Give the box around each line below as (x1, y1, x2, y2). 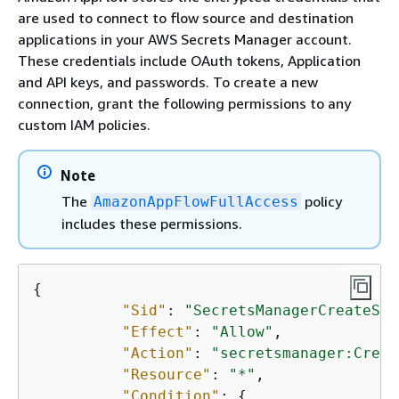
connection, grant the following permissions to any (18, 94, 351, 112)
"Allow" (211, 323, 273, 340)
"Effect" (122, 323, 193, 340)
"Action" (122, 345, 193, 362)
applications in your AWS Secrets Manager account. (18, 30, 352, 48)
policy (301, 192, 342, 210)
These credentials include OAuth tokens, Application (18, 52, 361, 69)
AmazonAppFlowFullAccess (94, 193, 298, 210)
